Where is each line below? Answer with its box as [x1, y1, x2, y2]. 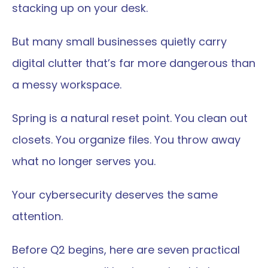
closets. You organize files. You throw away [12, 132, 240, 147]
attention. [12, 209, 63, 224]
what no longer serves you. [12, 154, 156, 169]
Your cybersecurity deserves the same [12, 187, 218, 202]
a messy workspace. [12, 77, 121, 92]
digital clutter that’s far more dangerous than [12, 56, 255, 71]
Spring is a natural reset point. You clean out [12, 111, 248, 126]
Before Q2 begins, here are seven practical [12, 242, 240, 257]
